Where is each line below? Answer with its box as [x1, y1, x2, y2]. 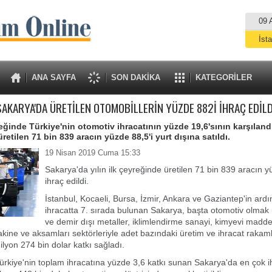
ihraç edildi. [45, 176, 89, 186]
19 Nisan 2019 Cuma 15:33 [45, 148, 140, 157]
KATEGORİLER [195, 73, 252, 82]
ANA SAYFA [31, 73, 76, 82]
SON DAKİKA [110, 73, 160, 82]
